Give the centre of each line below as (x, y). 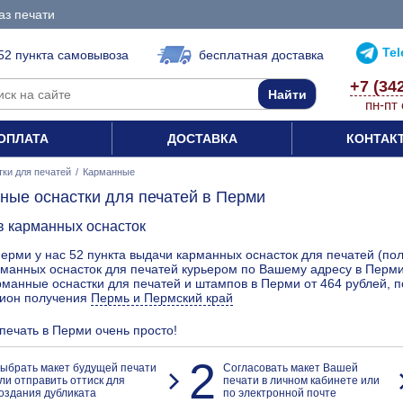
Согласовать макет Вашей (290, 367)
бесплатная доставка (261, 55)
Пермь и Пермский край (162, 298)
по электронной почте (279, 393)
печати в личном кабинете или (301, 380)
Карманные (109, 172)
